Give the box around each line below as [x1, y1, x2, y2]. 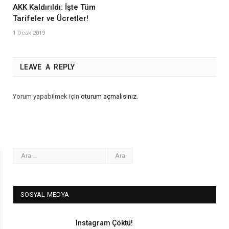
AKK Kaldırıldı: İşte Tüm [13, 2, 96, 12]
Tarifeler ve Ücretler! [13, 13, 88, 23]
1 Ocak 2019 [13, 29, 45, 36]
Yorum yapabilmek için [13, 92, 81, 100]
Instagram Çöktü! [76, 218, 133, 227]
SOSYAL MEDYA [20, 190, 70, 198]
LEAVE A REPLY [20, 62, 75, 71]
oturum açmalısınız [81, 92, 136, 100]
